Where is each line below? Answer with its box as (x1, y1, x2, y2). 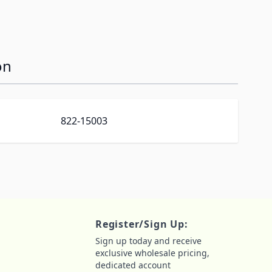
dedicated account (95, 259, 171, 271)
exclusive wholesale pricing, (95, 247, 209, 259)
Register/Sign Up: (95, 217, 188, 231)
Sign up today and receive (95, 235, 202, 246)
